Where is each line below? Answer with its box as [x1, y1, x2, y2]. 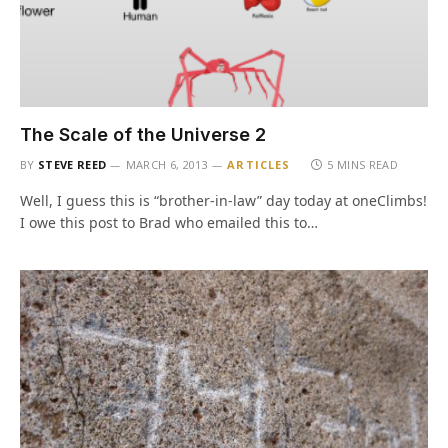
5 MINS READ [327, 157, 399, 172]
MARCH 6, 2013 [125, 157, 208, 172]
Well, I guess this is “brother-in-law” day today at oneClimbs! [20, 191, 427, 210]
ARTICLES [227, 157, 291, 172]
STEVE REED [38, 157, 107, 172]
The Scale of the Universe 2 [20, 124, 266, 145]
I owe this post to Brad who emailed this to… [20, 213, 318, 232]
